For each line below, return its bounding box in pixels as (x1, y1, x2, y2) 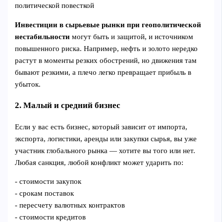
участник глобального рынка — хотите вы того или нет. (15, 146, 196, 155)
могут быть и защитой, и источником (70, 32, 194, 41)
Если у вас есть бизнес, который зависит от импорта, (15, 122, 188, 131)
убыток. (15, 80, 41, 88)
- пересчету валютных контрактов (15, 201, 125, 210)
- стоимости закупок (15, 177, 82, 186)
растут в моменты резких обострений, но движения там (15, 56, 197, 64)
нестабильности (15, 32, 70, 41)
